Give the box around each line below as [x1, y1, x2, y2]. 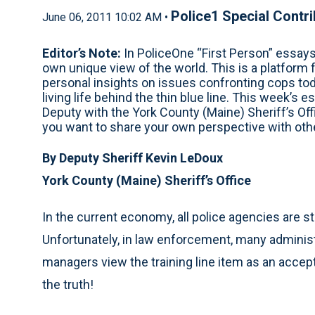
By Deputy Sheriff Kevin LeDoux [42, 150, 223, 165]
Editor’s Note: [42, 46, 121, 60]
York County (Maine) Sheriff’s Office [42, 173, 251, 188]
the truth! [42, 277, 94, 292]
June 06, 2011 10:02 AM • [42, 11, 171, 24]
